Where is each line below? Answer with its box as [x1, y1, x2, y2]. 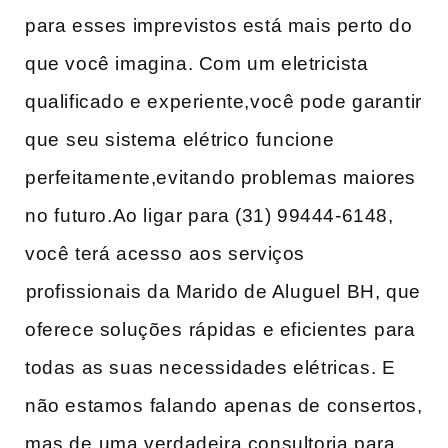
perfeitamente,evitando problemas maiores [25, 167, 417, 188]
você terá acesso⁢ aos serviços [25, 243, 306, 264]
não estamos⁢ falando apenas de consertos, [25, 395, 423, 416]
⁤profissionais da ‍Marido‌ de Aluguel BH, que [25, 281, 421, 302]
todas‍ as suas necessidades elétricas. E [25, 357, 396, 378]
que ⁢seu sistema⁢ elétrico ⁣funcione [25, 129, 335, 150]
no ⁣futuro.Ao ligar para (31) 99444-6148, [25, 205, 394, 226]
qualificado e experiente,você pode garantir [25, 91, 422, 112]
